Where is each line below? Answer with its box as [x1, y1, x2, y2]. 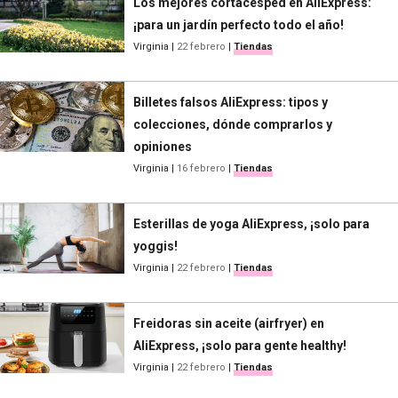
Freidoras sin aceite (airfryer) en [133, 316, 324, 331]
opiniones [133, 139, 192, 155]
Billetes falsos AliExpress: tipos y [133, 95, 328, 110]
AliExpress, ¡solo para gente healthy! [133, 338, 346, 354]
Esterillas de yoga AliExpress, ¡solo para [133, 217, 370, 232]
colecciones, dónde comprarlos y [133, 117, 332, 132]
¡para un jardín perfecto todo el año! [133, 18, 344, 33]
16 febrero [177, 163, 226, 175]
